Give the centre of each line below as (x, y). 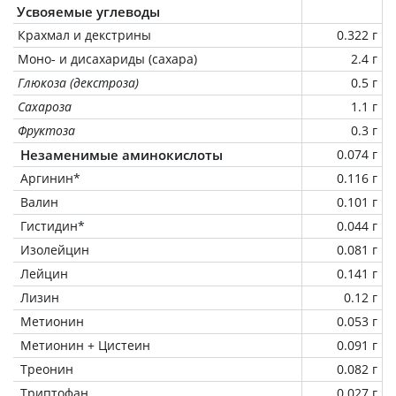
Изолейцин (55, 249)
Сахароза (45, 106)
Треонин (47, 369)
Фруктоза (46, 130)
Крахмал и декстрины (84, 34)
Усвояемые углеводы (88, 11)
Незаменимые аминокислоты (122, 154)
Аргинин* (50, 178)
